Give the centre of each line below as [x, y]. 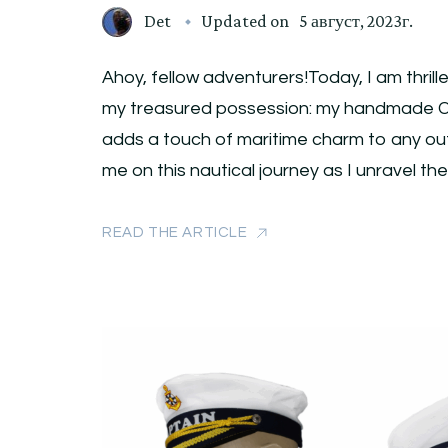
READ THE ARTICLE [175, 233]
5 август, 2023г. [356, 21]
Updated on [246, 21]
